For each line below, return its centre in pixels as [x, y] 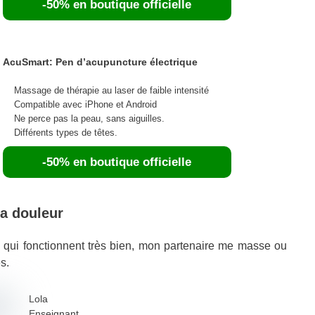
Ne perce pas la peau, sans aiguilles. [89, 118]
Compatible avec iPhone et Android [85, 104]
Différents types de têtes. [65, 132]
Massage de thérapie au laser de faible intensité [111, 90]
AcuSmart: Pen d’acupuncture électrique [100, 62]
